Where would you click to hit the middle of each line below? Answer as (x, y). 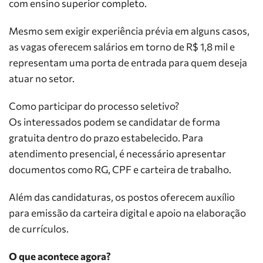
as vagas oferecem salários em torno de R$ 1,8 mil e (122, 47)
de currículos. (39, 229)
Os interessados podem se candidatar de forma (114, 122)
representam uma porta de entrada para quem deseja (128, 63)
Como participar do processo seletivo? (94, 106)
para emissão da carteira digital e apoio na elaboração (127, 213)
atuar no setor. (42, 78)
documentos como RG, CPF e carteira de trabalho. (120, 169)
